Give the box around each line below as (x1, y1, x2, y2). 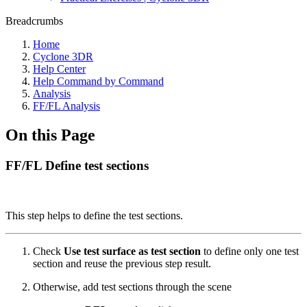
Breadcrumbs (5, 15, 63, 27)
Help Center (33, 63, 86, 75)
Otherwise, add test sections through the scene (33, 280, 232, 293)
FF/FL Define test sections (5, 158, 149, 173)
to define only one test (204, 245, 299, 257)
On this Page (5, 125, 95, 144)
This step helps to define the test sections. (5, 209, 186, 221)
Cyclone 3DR (33, 51, 93, 62)
